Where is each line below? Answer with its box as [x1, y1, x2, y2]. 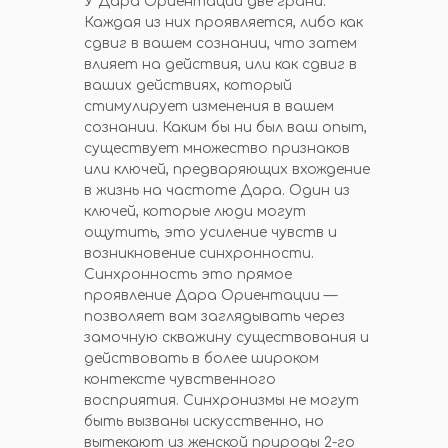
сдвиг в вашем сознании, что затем [84, 36, 357, 51]
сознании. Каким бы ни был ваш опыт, [84, 120, 367, 135]
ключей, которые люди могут [84, 204, 306, 219]
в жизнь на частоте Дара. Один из [84, 183, 350, 198]
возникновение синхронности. [84, 246, 314, 261]
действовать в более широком [84, 351, 319, 366]
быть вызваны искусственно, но [84, 414, 324, 429]
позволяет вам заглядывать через [84, 309, 345, 324]
